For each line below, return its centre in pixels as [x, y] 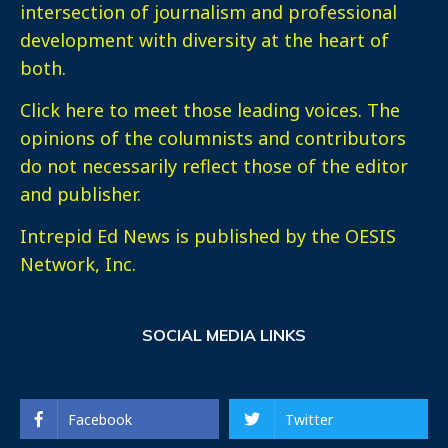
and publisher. [80, 194]
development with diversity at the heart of [204, 40]
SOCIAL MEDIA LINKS [224, 335]
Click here [62, 110]
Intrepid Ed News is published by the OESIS [208, 236]
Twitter [309, 420]
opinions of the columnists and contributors [213, 138]
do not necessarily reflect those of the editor [214, 166]
